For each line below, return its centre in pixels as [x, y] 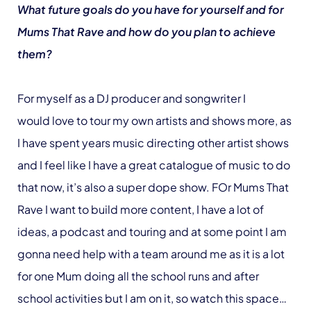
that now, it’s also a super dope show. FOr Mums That [153, 187]
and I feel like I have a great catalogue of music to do [154, 165]
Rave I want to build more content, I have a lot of [141, 209]
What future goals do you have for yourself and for [151, 9]
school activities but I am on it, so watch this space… [153, 298]
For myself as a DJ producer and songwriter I [132, 98]
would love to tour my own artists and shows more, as [154, 120]
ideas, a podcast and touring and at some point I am [152, 231]
